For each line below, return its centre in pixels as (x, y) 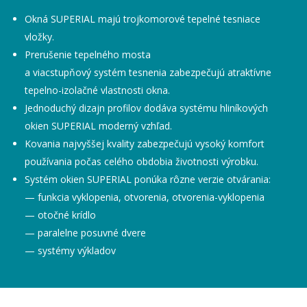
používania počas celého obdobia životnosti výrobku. (142, 161)
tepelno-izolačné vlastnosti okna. (98, 90)
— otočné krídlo (61, 215)
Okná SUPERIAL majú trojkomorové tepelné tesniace (143, 19)
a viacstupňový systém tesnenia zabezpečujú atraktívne (148, 72)
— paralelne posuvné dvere (86, 233)
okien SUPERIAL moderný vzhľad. (99, 126)
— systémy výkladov (71, 250)
